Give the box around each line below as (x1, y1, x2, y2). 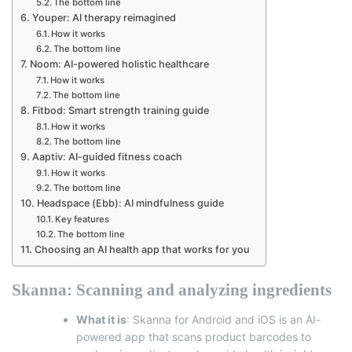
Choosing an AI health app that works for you (34, 243, 250, 255)
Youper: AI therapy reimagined (31, 11, 176, 24)
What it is (76, 312, 126, 326)
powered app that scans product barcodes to (76, 329, 311, 343)
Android (192, 312, 232, 326)
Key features (55, 213, 110, 225)
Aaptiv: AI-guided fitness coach (31, 150, 182, 163)
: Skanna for (126, 312, 192, 326)
